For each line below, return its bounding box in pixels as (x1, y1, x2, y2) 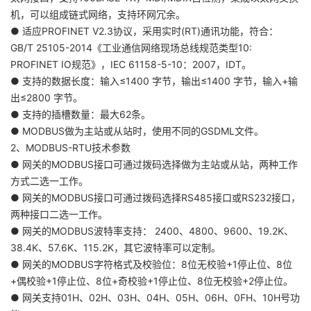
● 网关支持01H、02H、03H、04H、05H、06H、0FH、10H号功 (10, 291, 300, 303)
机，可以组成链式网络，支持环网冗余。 (10, 8, 185, 20)
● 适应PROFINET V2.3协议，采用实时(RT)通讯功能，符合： (10, 24, 278, 37)
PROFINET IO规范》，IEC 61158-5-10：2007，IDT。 (10, 58, 251, 70)
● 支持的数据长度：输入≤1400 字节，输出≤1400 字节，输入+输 (10, 74, 298, 87)
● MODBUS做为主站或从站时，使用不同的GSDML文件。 (10, 124, 264, 137)
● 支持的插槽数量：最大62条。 (10, 108, 151, 120)
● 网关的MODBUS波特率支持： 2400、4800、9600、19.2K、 (10, 224, 294, 237)
